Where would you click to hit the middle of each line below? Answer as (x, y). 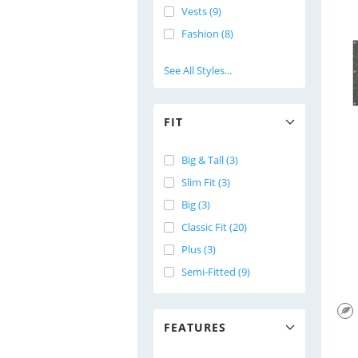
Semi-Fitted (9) (216, 272)
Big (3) (196, 205)
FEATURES (195, 327)
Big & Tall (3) (210, 160)
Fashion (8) (207, 34)
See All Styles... (198, 70)
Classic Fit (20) (214, 227)
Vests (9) (201, 11)
